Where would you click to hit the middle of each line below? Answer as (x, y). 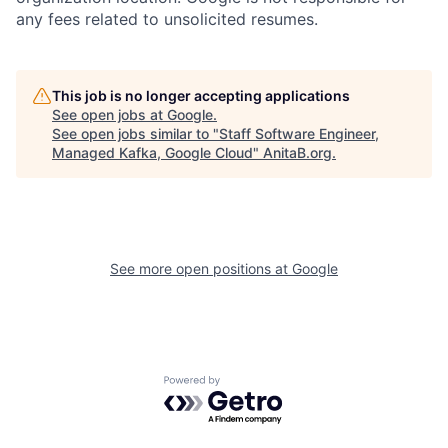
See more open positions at (201, 269)
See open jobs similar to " (135, 134)
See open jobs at (109, 115)
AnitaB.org (297, 153)
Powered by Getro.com (251, 385)
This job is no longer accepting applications (201, 96)
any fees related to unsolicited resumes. (167, 19)
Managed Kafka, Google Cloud (152, 153)
